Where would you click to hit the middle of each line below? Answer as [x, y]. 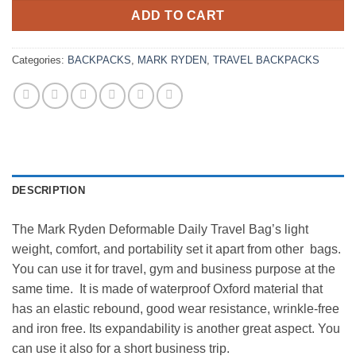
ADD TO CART [178, 15]
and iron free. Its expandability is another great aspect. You [176, 328]
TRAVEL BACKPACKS [266, 60]
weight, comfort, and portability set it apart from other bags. [176, 249]
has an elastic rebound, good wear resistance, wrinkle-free [176, 308]
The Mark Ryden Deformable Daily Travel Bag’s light [160, 229]
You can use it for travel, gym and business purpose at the [174, 269]
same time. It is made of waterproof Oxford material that [167, 288]
